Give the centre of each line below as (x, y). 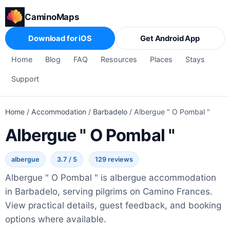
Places (161, 59)
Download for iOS (60, 38)
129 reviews (114, 160)
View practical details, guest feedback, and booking (113, 205)
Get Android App (170, 38)
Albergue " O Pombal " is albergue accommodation (111, 177)
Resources (119, 59)
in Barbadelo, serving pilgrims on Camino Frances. (109, 191)
